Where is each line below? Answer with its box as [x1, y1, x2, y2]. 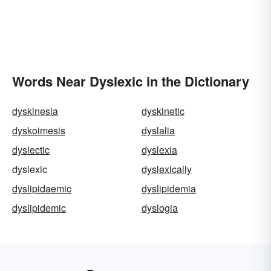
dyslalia [142, 123, 175, 137]
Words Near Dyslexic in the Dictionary [12, 71, 249, 91]
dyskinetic [142, 103, 184, 118]
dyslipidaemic [12, 181, 71, 195]
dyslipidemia [142, 181, 196, 195]
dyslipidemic [12, 200, 66, 215]
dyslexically [142, 162, 192, 176]
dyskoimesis [12, 123, 65, 137]
